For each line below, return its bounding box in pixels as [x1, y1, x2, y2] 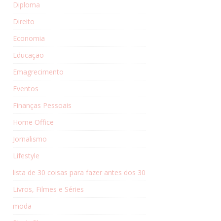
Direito [13, 16, 35, 26]
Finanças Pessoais [13, 100, 72, 110]
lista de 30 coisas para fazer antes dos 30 [13, 167, 146, 177]
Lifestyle [13, 150, 39, 160]
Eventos [13, 83, 38, 93]
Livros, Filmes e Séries [13, 184, 84, 194]
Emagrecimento [13, 67, 64, 76]
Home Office [13, 117, 54, 127]
